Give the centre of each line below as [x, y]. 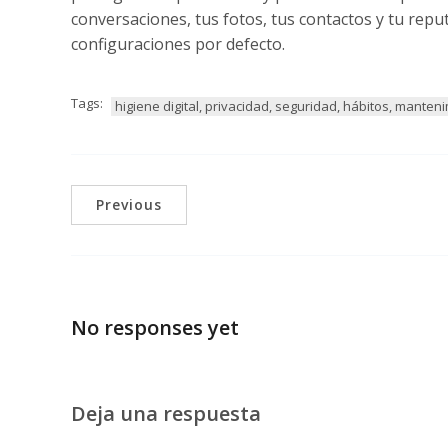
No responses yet [155, 328]
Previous [129, 204]
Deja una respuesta [166, 414]
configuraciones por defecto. [178, 43]
